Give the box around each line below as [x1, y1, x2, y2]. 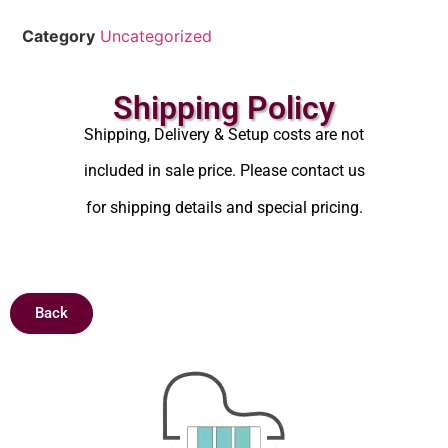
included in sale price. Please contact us [83, 161, 365, 181]
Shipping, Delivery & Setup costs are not [84, 125, 364, 145]
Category [22, 25, 96, 46]
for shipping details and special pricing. [85, 197, 363, 217]
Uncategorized [100, 25, 213, 46]
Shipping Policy [113, 89, 335, 128]
